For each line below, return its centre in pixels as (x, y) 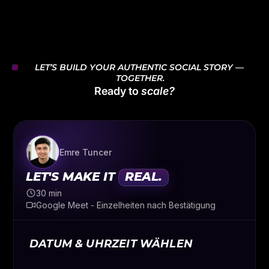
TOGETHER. (140, 78)
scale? (158, 91)
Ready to (118, 91)
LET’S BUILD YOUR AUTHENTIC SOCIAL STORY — (140, 68)
